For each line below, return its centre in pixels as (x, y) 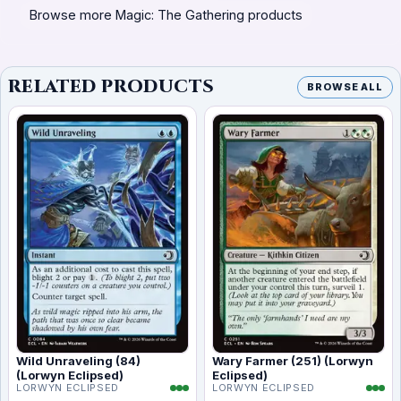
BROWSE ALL (345, 86)
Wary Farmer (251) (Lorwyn (293, 361)
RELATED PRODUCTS (111, 87)
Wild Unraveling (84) (78, 361)
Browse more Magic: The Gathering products (166, 15)
